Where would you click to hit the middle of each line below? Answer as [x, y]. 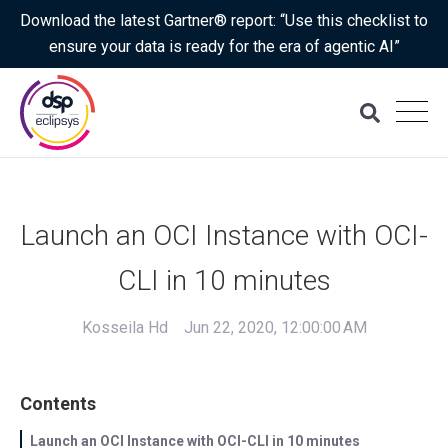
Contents [58, 404]
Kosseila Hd [124, 328]
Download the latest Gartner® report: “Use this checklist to [224, 20]
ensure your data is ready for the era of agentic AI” [224, 46]
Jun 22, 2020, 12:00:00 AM [275, 328]
